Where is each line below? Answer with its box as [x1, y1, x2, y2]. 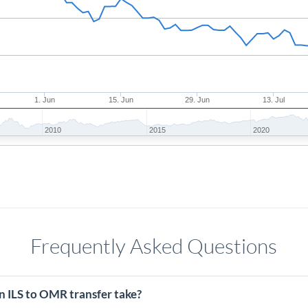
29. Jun [185, 96, 210, 104]
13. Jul [263, 96, 285, 104]
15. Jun [109, 96, 134, 104]
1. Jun [34, 96, 56, 104]
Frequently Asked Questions [30, 233, 278, 258]
